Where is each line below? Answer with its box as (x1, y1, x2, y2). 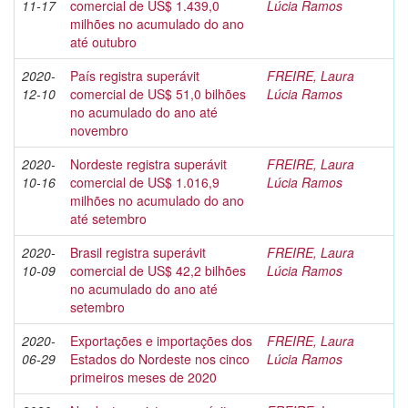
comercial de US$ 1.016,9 (70, 173, 219, 191)
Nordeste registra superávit (70, 155, 227, 173)
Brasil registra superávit (70, 243, 206, 261)
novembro (70, 121, 128, 139)
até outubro (70, 33, 137, 51)
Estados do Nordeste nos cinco (70, 350, 250, 368)
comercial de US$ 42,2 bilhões (70, 261, 246, 280)
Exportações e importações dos (70, 331, 252, 350)
